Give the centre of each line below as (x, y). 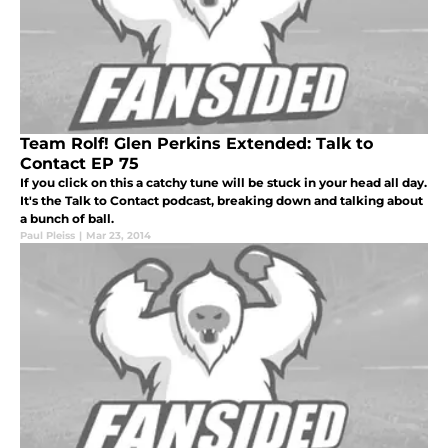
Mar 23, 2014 (118, 236)
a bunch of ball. (67, 219)
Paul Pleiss (47, 236)
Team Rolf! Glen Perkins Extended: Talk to (196, 144)
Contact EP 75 (79, 164)
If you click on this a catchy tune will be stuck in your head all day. (223, 183)
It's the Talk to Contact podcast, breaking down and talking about (221, 201)
